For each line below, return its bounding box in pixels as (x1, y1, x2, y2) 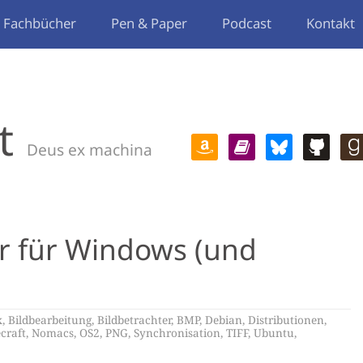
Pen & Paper (111, 14, 187, 32)
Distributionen (248, 312, 324, 327)
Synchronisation (134, 325, 220, 340)
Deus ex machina (27, 139, 152, 160)
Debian (205, 312, 242, 327)
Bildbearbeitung (8, 312, 92, 327)
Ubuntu (254, 325, 294, 340)
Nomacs (32, 325, 74, 340)
